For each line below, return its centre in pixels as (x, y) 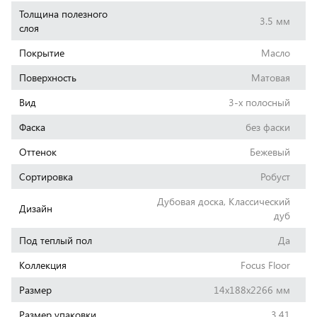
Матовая (271, 77)
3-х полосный (260, 102)
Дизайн (35, 208)
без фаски (268, 127)
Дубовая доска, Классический (224, 201)
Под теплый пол (55, 240)
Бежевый (270, 151)
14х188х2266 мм (252, 289)
